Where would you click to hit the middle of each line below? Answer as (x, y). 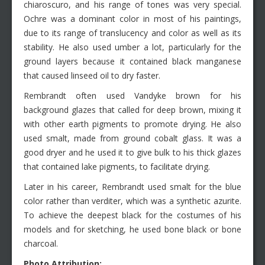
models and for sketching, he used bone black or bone (132, 230)
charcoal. (41, 244)
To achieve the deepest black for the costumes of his (132, 215)
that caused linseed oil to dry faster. (92, 76)
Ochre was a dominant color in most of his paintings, (132, 19)
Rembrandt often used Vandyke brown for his (132, 96)
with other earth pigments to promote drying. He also (132, 124)
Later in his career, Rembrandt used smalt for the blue (132, 187)
